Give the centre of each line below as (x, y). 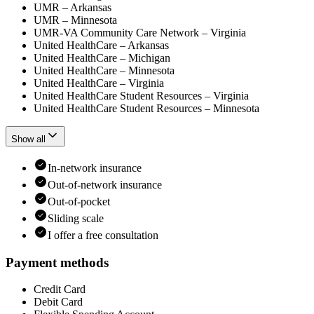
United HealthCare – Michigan (102, 57)
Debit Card (58, 302)
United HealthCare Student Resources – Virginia (141, 95)
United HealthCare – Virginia (99, 83)
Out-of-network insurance (105, 184)
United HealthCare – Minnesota (104, 70)
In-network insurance (95, 168)
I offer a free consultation (103, 235)
